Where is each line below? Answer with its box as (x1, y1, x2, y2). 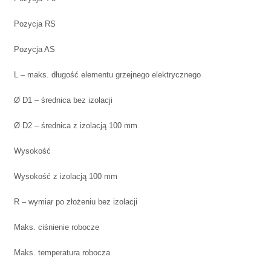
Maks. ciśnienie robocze (14, 222, 99, 232)
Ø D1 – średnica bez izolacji (14, 95, 113, 105)
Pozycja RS (14, 19, 56, 28)
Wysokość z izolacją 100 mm (14, 171, 117, 181)
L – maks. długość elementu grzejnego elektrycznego (14, 70, 201, 79)
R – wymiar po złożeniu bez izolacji (14, 197, 137, 206)
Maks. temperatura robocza (14, 247, 110, 257)
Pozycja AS (14, 44, 55, 54)
